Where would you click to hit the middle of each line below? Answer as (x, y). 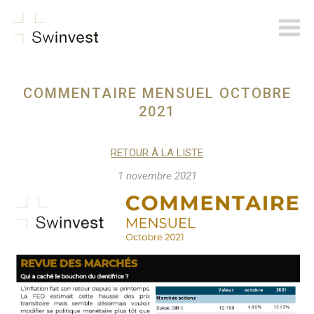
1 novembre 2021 (157, 176)
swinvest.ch (141, 49)
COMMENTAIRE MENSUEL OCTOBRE (157, 93)
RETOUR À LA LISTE (157, 153)
